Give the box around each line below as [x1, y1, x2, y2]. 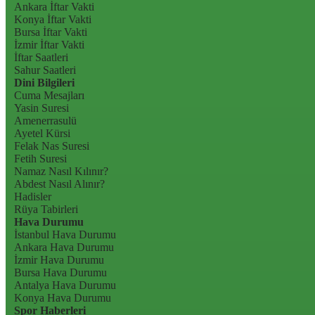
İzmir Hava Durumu [14, 253, 104, 266]
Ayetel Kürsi [14, 127, 70, 139]
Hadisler [14, 190, 51, 202]
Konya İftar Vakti [14, 13, 91, 25]
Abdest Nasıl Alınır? [14, 177, 105, 190]
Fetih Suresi [14, 152, 67, 165]
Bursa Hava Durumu [14, 266, 107, 278]
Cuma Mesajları [14, 89, 84, 101]
